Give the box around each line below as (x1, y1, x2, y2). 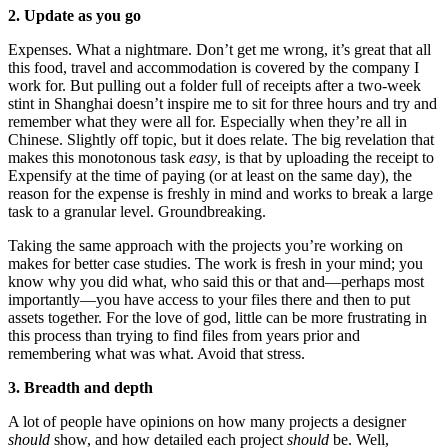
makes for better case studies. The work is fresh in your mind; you (8, 254, 423, 272)
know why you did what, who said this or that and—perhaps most (8, 272, 424, 290)
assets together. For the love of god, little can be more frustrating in (8, 308, 427, 326)
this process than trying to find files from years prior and (8, 326, 360, 344)
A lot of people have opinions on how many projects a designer (8, 412, 406, 430)
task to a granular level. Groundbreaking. (8, 202, 266, 220)
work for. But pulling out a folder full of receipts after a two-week (8, 76, 421, 94)
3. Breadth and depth (8, 378, 153, 396)
